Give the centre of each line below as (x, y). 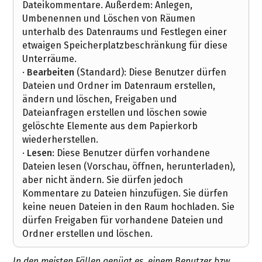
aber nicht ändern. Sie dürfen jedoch (103, 180)
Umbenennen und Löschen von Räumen (109, 19)
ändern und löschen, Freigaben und (100, 99)
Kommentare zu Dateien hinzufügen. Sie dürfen (125, 194)
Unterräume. (50, 59)
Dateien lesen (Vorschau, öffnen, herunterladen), (129, 167)
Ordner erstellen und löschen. (88, 234)
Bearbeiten (51, 73)
